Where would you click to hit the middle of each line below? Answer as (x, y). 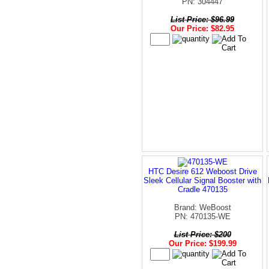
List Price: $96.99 (202, 19)
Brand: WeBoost (202, 207)
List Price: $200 (202, 234)
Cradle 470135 (202, 189)
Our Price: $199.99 (202, 243)
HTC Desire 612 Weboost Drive (202, 171)
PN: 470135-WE (202, 216)
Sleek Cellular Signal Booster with (202, 180)
